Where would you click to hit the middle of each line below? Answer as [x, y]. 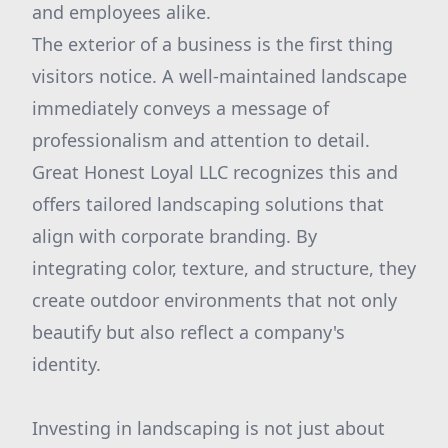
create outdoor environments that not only [214, 300]
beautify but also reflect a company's [188, 332]
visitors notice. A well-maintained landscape [219, 76]
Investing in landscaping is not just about [208, 428]
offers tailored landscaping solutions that [208, 204]
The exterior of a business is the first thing [212, 44]
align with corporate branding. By [174, 236]
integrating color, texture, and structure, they [224, 268]
